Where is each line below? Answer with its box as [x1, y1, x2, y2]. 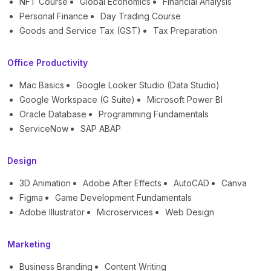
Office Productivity [7, 57, 88, 68]
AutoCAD [174, 178, 209, 189]
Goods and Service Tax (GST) [19, 25, 141, 36]
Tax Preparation [153, 25, 217, 36]
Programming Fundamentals [99, 109, 209, 120]
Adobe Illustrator [19, 207, 85, 218]
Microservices [97, 207, 153, 218]
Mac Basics [19, 80, 64, 91]
